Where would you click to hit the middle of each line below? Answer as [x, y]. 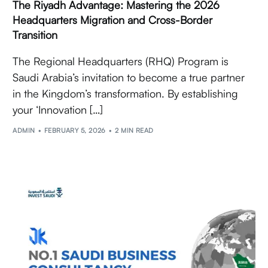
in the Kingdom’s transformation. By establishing [126, 93]
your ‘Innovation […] [58, 109]
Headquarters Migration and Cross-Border [113, 19]
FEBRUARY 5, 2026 [75, 131]
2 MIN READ [134, 131]
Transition [35, 34]
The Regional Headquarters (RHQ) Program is [121, 61]
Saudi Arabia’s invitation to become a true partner [129, 77]
